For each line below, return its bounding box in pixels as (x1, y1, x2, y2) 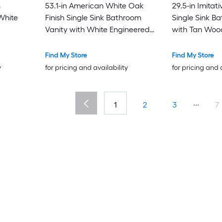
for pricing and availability (45, 63, 128, 72)
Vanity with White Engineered (45, 25, 150, 35)
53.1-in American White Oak (45, 1, 144, 11)
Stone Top (45, 37, 80, 47)
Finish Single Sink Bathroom (45, 13, 141, 23)
